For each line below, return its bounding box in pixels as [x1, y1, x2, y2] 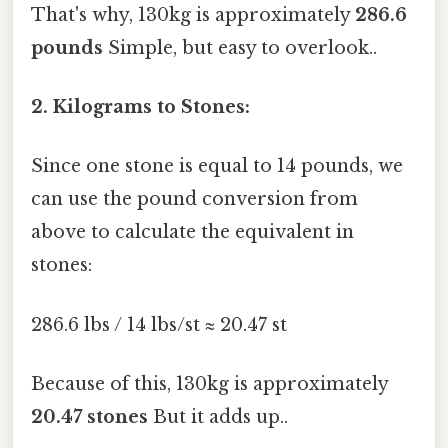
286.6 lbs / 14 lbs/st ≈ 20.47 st [31, 313, 287, 336]
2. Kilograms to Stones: [31, 96, 250, 119]
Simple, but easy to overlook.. [103, 36, 377, 59]
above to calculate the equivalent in [31, 221, 354, 244]
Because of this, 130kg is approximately [31, 372, 388, 395]
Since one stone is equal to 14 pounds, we [31, 155, 403, 178]
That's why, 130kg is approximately [31, 3, 355, 26]
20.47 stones [31, 405, 148, 428]
